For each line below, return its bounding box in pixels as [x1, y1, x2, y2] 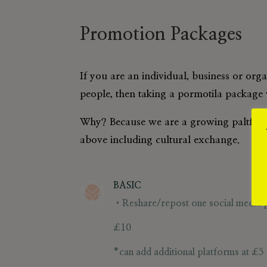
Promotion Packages [80, 26, 243, 44]
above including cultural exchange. [80, 134, 240, 145]
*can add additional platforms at [113, 247, 252, 257]
